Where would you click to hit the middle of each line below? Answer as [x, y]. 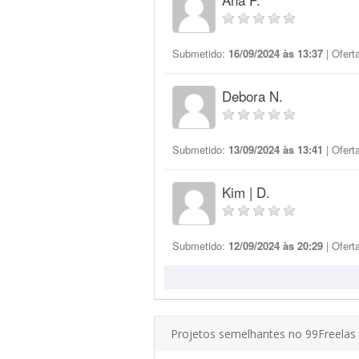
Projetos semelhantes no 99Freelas [263, 334]
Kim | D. [246, 192]
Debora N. [252, 96]
